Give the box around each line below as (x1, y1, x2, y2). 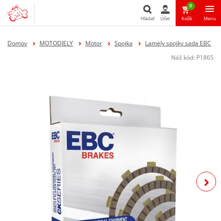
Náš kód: (171, 53, 196, 62)
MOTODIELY (39, 38, 73, 47)
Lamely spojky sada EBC (145, 38, 211, 47)
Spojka (114, 38, 133, 47)
